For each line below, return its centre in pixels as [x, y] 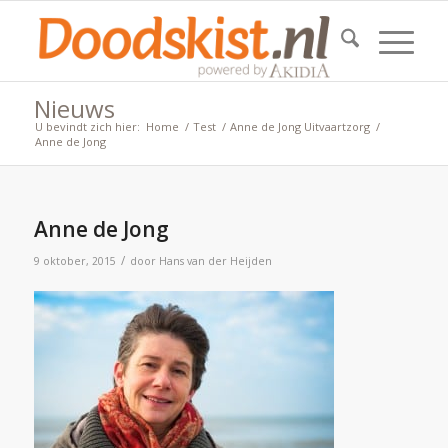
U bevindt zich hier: [87, 126]
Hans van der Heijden [215, 261]
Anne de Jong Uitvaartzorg [299, 126]
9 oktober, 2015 [74, 261]
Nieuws [74, 108]
